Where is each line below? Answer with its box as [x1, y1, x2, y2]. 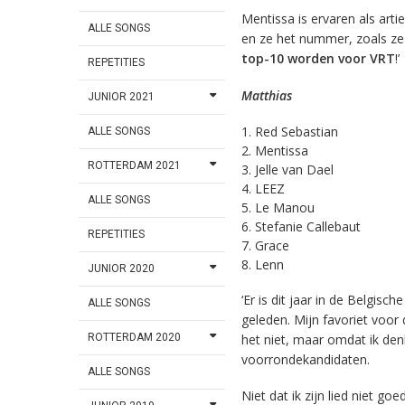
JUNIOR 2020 [88, 262, 155, 276]
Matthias [240, 86, 292, 104]
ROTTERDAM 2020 [88, 331, 182, 344]
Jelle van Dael [254, 160, 334, 178]
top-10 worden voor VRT [240, 50, 395, 68]
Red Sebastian [254, 122, 338, 140]
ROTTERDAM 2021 [88, 159, 182, 173]
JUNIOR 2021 [88, 90, 155, 104]
